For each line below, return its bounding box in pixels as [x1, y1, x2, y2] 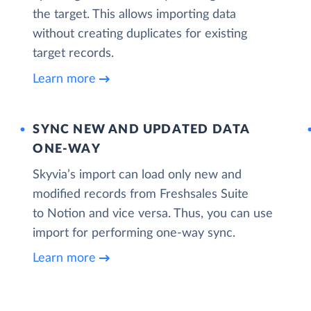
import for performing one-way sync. [33, 226, 236, 239]
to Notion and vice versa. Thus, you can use [33, 207, 274, 220]
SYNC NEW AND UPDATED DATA [33, 123, 250, 136]
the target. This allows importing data [33, 8, 237, 21]
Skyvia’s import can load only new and [33, 168, 242, 181]
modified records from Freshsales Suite [33, 187, 249, 201]
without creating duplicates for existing [33, 28, 248, 40]
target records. [33, 47, 115, 60]
